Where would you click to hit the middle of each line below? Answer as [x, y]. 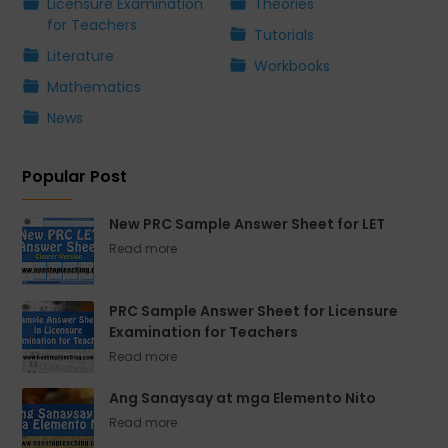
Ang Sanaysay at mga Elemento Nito [243, 398]
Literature [81, 56]
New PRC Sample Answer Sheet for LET [247, 224]
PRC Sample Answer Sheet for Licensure [254, 311]
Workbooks [292, 66]
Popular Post [75, 177]
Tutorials [284, 35]
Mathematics [94, 87]
